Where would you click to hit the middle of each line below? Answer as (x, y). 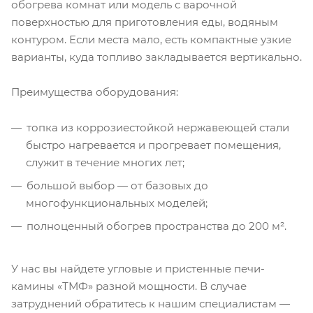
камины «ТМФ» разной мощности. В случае (129, 286)
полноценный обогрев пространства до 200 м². (156, 226)
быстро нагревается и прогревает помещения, (153, 145)
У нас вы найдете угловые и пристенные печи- (138, 268)
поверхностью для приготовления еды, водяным (145, 22)
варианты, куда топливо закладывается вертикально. (156, 57)
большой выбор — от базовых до (117, 185)
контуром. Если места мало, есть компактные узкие (151, 39)
